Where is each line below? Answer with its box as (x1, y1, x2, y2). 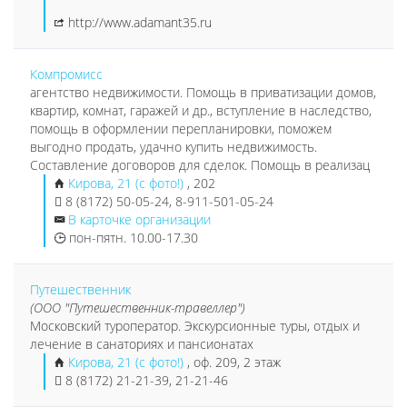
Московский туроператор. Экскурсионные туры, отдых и (30, 317, 360, 334)
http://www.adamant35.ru (68, 14, 212, 31)
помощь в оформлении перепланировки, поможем (30, 120, 332, 137)
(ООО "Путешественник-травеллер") (30, 299, 245, 316)
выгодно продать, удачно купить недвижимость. (30, 138, 317, 155)
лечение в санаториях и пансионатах (30, 335, 253, 352)
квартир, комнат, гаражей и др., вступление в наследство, (30, 102, 372, 119)
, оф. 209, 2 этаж (187, 353, 281, 371)
